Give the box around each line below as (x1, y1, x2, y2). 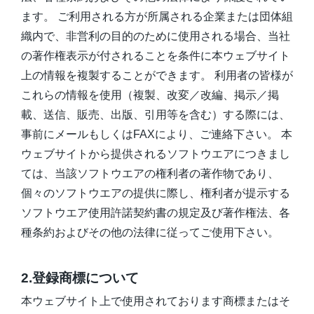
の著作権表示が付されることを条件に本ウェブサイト (21, 50, 290, 62)
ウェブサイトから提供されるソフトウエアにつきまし (21, 148, 290, 161)
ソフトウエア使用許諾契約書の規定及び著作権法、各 (21, 207, 290, 219)
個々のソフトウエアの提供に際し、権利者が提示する (21, 187, 290, 200)
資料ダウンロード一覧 (41, 21, 140, 33)
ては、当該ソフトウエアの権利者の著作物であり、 (21, 168, 279, 180)
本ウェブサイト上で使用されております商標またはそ (21, 294, 290, 307)
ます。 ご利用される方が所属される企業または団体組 (21, 11, 293, 23)
